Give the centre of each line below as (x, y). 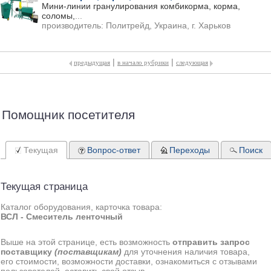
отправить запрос (211, 242)
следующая (192, 62)
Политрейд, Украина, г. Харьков (168, 25)
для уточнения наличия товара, (187, 252)
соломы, (58, 16)
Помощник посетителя (68, 115)
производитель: (74, 25)
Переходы (190, 150)
